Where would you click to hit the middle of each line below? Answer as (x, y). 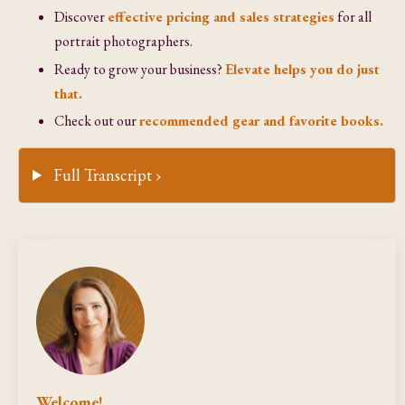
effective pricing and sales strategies (221, 17)
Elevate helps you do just (302, 69)
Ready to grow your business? (138, 69)
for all (354, 17)
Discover (80, 17)
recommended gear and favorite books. (261, 120)
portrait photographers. (123, 42)
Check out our (97, 120)
